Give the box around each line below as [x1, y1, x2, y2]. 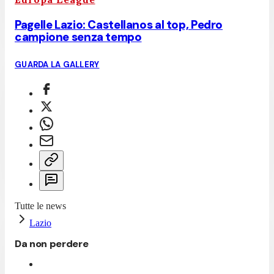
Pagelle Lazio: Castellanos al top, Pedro [15, 17, 223, 33]
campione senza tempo [15, 29, 142, 45]
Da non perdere [15, 237, 89, 251]
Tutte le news [15, 201, 66, 212]
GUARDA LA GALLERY [15, 59, 100, 70]
